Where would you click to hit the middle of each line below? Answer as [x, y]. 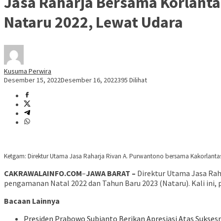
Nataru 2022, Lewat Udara [93, 22]
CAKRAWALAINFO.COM [43, 173]
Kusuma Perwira [28, 71]
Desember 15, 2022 [32, 80]
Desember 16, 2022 [89, 80]
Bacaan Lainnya [32, 201]
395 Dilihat [132, 80]
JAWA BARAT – [111, 173]
